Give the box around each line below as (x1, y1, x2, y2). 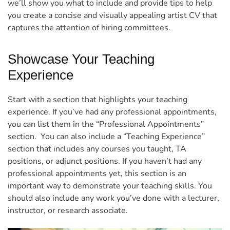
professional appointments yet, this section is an (8, 167, 186, 179)
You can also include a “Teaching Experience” (41, 130, 205, 142)
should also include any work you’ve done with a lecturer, (8, 192, 219, 204)
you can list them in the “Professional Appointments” (8, 118, 204, 130)
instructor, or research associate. (8, 204, 128, 216)
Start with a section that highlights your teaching (8, 93, 187, 105)
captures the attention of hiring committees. (8, 22, 170, 33)
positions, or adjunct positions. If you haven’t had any (8, 155, 202, 167)
